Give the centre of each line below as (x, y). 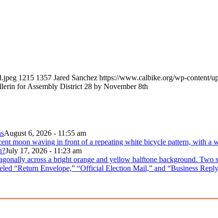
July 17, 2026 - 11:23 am (44, 150)
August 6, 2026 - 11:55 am (45, 133)
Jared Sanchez (75, 78)
